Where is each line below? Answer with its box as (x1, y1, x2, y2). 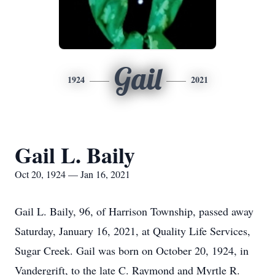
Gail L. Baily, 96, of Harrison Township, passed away (15, 204, 254, 219)
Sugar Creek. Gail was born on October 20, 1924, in (15, 243, 249, 258)
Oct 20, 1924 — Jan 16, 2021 (15, 168, 130, 180)
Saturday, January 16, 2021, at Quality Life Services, (15, 223, 250, 238)
